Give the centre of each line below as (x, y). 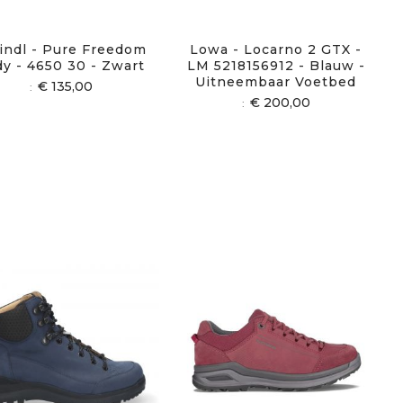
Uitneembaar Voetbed (276, 81)
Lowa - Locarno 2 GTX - (276, 49)
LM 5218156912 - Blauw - (276, 65)
